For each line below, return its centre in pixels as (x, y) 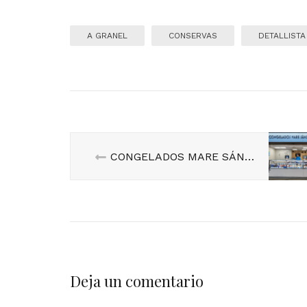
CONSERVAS (193, 35)
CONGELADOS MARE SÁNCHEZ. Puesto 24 (249, 156)
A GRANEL (107, 35)
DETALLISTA (282, 35)
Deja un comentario (137, 281)
